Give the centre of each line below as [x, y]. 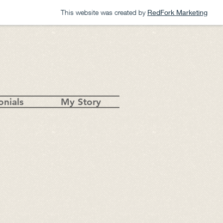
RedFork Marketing [177, 12]
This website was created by [103, 12]
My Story [81, 102]
